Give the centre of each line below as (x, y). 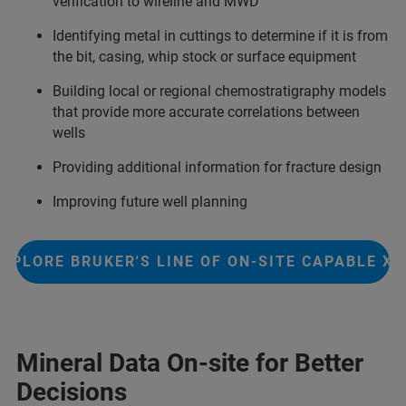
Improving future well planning (150, 201)
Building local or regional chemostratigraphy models (219, 91)
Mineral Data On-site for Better (190, 362)
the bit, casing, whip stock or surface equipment (204, 56)
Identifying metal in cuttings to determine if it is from (220, 35)
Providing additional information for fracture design (217, 167)
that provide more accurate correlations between (206, 111)
